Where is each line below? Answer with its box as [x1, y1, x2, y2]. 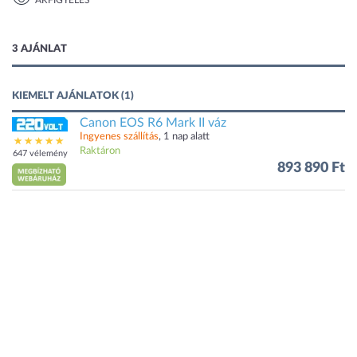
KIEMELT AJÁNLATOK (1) [12, 91, 134, 101]
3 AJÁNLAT [12, 44, 67, 54]
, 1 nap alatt [159, 131, 210, 142]
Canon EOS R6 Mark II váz [80, 116, 226, 129]
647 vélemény [12, 149, 68, 158]
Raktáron [80, 146, 120, 156]
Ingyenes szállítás [80, 131, 159, 142]
